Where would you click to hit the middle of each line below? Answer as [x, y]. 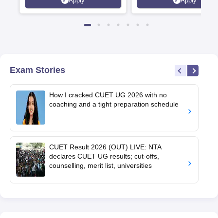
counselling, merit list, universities [100, 165]
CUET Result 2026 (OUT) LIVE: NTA [105, 147]
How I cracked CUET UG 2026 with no [108, 95]
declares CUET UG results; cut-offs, [104, 156]
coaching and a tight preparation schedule [114, 104]
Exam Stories [37, 70]
